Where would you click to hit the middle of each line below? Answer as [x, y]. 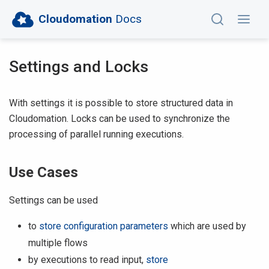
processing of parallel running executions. [96, 134]
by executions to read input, [87, 260]
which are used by [207, 226]
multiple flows [58, 243]
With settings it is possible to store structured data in [121, 103]
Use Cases [44, 172]
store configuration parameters [104, 226]
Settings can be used [53, 200]
